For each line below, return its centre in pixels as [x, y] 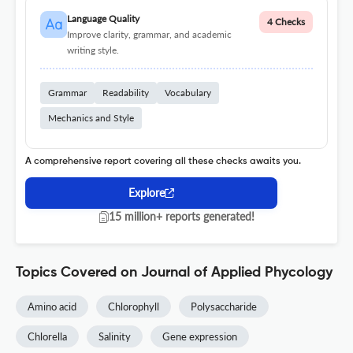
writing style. [93, 50]
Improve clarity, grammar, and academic [149, 35]
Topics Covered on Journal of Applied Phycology [174, 273]
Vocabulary [188, 93]
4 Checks [286, 22]
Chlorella [47, 337]
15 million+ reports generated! [181, 217]
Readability [126, 93]
